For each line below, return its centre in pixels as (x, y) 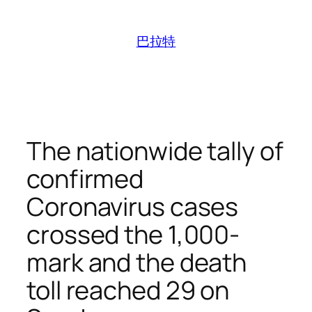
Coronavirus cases (133, 206)
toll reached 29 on (128, 290)
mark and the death (137, 262)
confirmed (85, 178)
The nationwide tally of (155, 150)
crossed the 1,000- (133, 234)
